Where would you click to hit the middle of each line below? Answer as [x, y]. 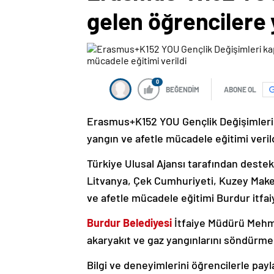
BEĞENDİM [183, 90]
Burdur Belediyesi [129, 223]
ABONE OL [240, 90]
